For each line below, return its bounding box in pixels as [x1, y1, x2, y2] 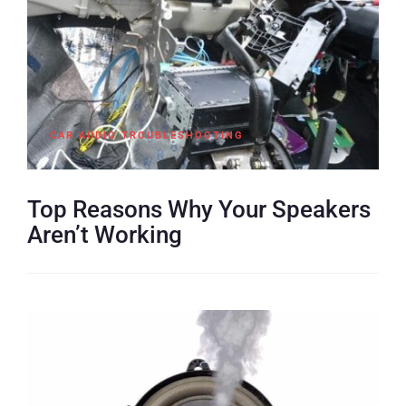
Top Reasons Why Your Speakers [27, 195, 371, 223]
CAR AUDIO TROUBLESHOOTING [50, 129, 244, 141]
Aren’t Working [27, 220, 182, 248]
